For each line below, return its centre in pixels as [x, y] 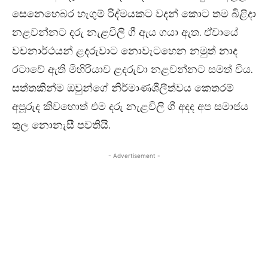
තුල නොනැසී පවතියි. [61, 125]
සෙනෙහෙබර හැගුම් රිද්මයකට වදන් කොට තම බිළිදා [134, 14]
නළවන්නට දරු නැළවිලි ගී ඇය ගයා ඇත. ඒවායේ [125, 32]
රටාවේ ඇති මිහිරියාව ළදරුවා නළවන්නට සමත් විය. [132, 69]
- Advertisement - [134, 156]
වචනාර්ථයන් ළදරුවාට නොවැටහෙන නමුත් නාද [125, 51]
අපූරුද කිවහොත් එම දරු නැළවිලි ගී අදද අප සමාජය [130, 106]
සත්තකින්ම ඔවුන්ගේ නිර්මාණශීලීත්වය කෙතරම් [123, 88]
